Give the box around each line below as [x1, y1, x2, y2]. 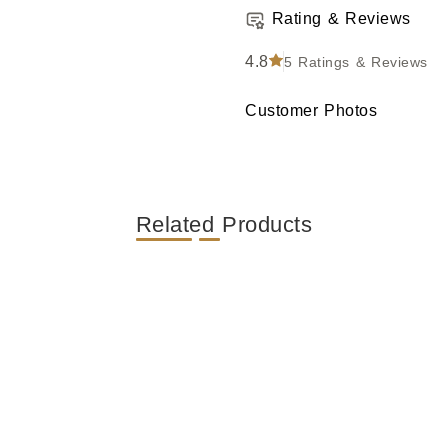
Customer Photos [245, 102, 377, 120]
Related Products [135, 212, 313, 238]
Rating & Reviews [271, 10, 411, 28]
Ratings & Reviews [292, 53, 428, 70]
